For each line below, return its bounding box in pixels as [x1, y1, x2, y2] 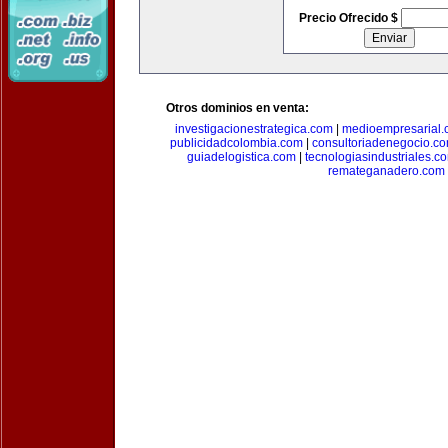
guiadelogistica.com [186, 150, 296, 164]
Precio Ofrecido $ [298, 11, 401, 25]
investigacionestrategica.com [175, 122, 333, 136]
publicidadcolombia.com [169, 136, 303, 150]
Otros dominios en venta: [166, 101, 309, 115]
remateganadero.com [327, 164, 445, 178]
